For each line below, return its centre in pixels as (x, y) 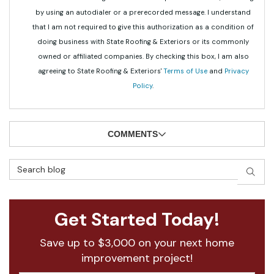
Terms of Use (185, 71)
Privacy (236, 71)
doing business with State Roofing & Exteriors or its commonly (143, 42)
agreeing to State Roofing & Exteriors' (100, 71)
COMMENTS (133, 134)
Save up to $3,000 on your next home (137, 243)
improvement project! (137, 258)
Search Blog (36, 165)
